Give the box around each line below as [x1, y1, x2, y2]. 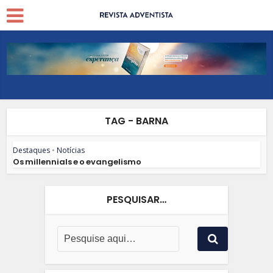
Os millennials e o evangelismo [13, 155, 142, 168]
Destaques [13, 144, 51, 155]
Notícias [57, 144, 85, 155]
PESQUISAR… [107, 192, 166, 207]
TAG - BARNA [105, 113, 168, 128]
